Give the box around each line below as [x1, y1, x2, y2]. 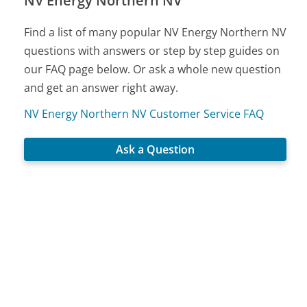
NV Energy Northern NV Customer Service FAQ [24, 106, 265, 121]
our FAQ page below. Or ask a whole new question [24, 61, 282, 77]
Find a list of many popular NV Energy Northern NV [24, 24, 287, 40]
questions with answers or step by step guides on [24, 42, 280, 58]
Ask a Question [116, 141, 195, 157]
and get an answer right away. [24, 79, 179, 95]
